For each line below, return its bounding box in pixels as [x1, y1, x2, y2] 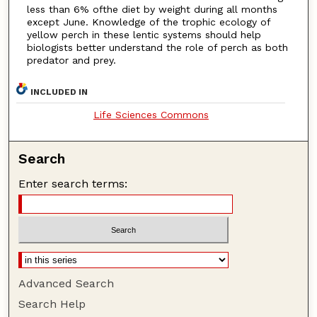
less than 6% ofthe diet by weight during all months [26, 4, 277, 16]
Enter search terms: [18, 176, 128, 190]
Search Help [18, 297, 86, 311]
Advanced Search [18, 277, 115, 291]
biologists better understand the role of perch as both [26, 42, 288, 54]
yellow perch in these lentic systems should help [26, 29, 261, 41]
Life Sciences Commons [93, 108, 209, 120]
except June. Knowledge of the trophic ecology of [26, 16, 270, 28]
